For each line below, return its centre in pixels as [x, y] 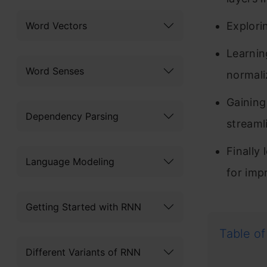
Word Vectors [56, 25]
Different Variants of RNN [83, 252]
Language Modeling [70, 161]
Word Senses [55, 71]
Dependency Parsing [72, 116]
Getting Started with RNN [83, 207]
